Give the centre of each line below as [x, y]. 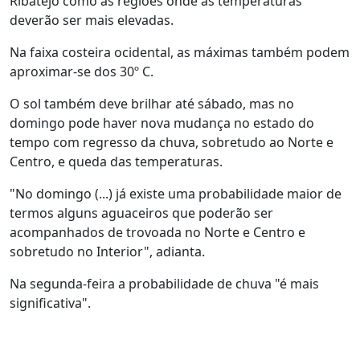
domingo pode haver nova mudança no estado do [162, 123]
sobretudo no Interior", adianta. [107, 252]
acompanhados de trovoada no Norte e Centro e [157, 232]
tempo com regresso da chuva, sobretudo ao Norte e [172, 142]
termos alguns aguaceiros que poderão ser [141, 213]
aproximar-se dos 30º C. [82, 72]
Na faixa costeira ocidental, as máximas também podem [180, 52]
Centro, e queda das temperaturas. [116, 162]
